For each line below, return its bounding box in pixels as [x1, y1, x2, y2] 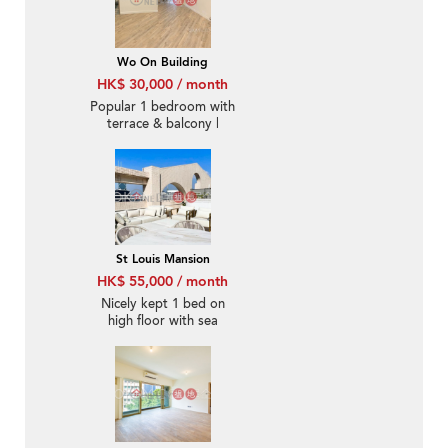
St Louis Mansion [115, 251, 210, 268]
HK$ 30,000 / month [97, 75, 228, 95]
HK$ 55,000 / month [97, 272, 228, 292]
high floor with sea [107, 312, 218, 331]
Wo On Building [117, 54, 208, 71]
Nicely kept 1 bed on [100, 295, 225, 314]
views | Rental [122, 329, 203, 348]
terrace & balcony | [106, 115, 219, 134]
